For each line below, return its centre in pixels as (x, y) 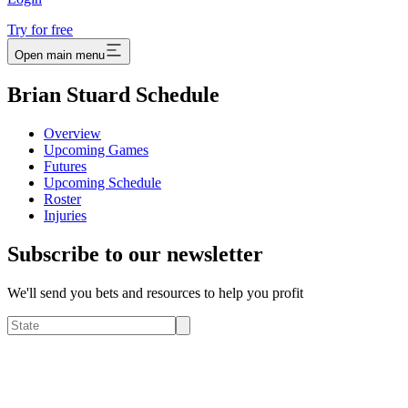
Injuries (65, 216)
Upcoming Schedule (102, 183)
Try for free (40, 30)
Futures (65, 167)
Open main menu (60, 56)
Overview (72, 134)
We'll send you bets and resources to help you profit (155, 293)
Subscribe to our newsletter (135, 255)
